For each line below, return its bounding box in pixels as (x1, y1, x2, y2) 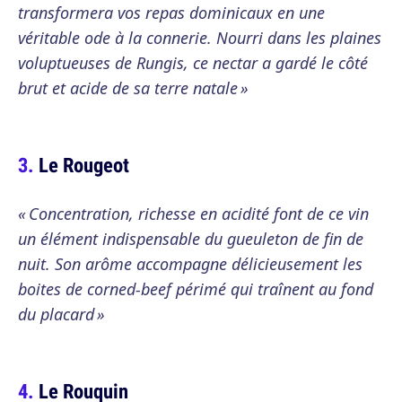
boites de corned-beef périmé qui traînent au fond (18, 278, 373, 300)
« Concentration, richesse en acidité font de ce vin (18, 203, 369, 224)
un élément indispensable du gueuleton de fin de (18, 228, 363, 249)
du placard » (18, 303, 105, 325)
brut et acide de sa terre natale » (18, 77, 249, 99)
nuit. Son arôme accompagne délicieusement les (18, 253, 363, 275)
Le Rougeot (39, 151, 129, 179)
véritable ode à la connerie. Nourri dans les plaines (18, 27, 381, 48)
